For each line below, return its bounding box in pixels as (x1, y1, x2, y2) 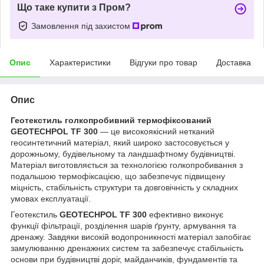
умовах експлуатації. (11, 193, 91, 203)
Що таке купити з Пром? (17, 2, 131, 12)
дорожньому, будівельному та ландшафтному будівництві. (11, 148, 236, 159)
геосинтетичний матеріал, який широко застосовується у (11, 137, 229, 147)
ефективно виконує (147, 209, 223, 219)
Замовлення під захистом (31, 21, 133, 31)
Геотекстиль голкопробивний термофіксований (11, 115, 212, 125)
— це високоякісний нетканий (98, 126, 214, 136)
